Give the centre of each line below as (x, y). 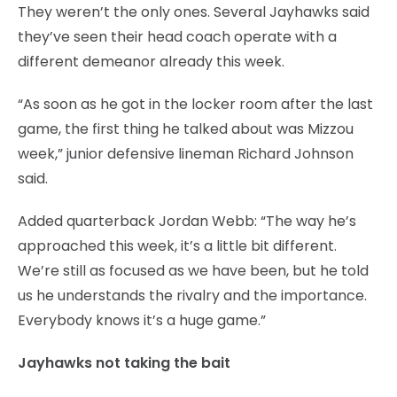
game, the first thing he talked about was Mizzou (186, 128)
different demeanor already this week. (151, 61)
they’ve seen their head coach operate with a (177, 36)
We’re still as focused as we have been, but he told (193, 270)
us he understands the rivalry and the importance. (192, 295)
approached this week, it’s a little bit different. (177, 245)
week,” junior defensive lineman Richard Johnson (186, 153)
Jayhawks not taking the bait (124, 362)
